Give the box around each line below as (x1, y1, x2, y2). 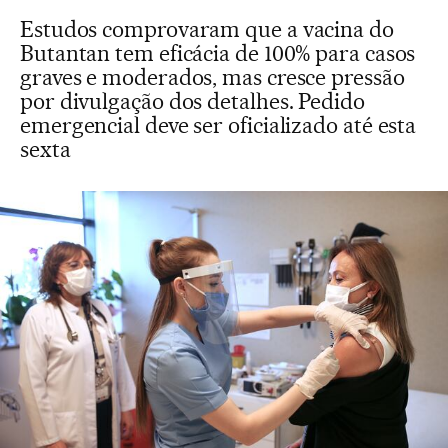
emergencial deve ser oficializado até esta (20, 112, 417, 138)
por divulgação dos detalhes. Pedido (20, 88, 365, 114)
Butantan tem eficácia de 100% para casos (20, 40, 416, 66)
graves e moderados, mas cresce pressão (20, 64, 405, 90)
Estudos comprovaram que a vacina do (20, 16, 394, 42)
